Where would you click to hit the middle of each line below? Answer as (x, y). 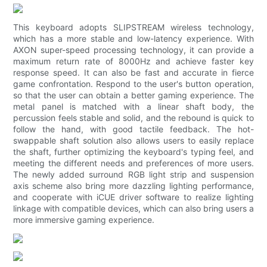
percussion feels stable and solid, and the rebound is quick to (133, 118)
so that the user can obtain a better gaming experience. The (133, 95)
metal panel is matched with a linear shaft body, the (133, 107)
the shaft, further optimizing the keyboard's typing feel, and (133, 152)
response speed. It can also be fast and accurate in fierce (133, 73)
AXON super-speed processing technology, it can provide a (133, 50)
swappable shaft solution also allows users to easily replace (133, 141)
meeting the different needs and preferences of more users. (133, 163)
